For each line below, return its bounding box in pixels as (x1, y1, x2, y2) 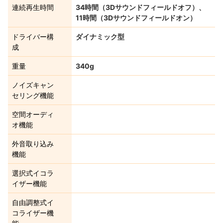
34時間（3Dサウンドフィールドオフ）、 (76, 2, 206, 11)
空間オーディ (12, 110, 54, 118)
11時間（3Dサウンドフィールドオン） (76, 13, 197, 22)
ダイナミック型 (76, 32, 124, 41)
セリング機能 (12, 91, 54, 100)
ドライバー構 (12, 32, 54, 41)
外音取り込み (12, 139, 54, 148)
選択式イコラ (12, 168, 54, 177)
